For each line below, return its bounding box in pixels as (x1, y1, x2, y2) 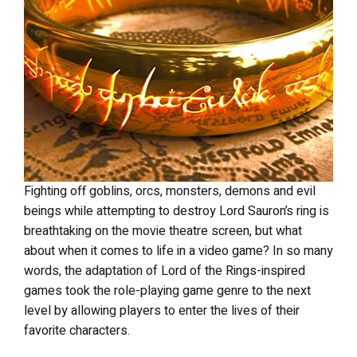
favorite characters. (24, 321, 130, 340)
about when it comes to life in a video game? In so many (24, 241, 333, 261)
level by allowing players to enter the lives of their (24, 301, 300, 320)
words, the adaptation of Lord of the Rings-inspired (24, 261, 305, 280)
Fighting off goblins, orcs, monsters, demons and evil (24, 182, 316, 201)
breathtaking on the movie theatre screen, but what (24, 222, 302, 241)
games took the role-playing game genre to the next (24, 281, 311, 300)
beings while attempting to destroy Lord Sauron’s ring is (24, 202, 329, 221)
